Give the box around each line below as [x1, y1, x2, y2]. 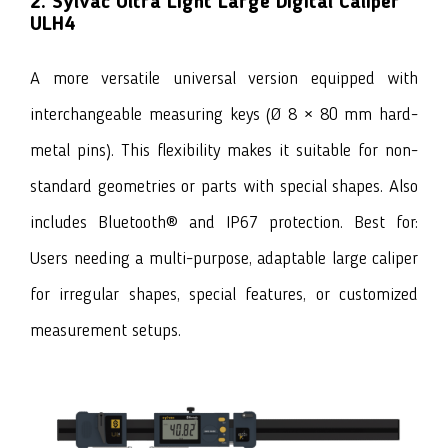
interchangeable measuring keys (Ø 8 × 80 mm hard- [30, 105, 418, 124]
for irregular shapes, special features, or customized [30, 285, 418, 304]
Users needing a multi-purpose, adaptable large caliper [30, 249, 418, 268]
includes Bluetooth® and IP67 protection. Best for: [30, 213, 418, 232]
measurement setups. [30, 321, 181, 340]
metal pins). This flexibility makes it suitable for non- [30, 141, 418, 160]
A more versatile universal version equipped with [30, 69, 418, 88]
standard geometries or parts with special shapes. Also [30, 177, 418, 196]
